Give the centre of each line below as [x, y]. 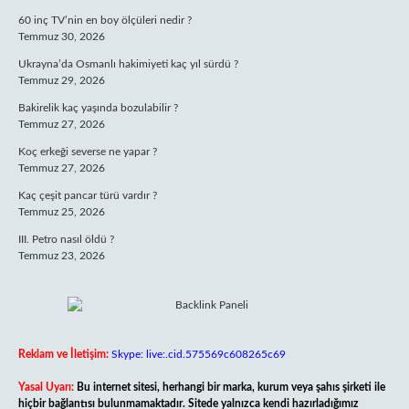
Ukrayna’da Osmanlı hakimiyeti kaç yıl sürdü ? [128, 64]
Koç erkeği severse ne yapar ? [88, 152]
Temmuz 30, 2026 [62, 37]
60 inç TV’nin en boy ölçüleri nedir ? [105, 20]
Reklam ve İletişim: [63, 354]
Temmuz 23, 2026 [62, 256]
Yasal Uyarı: [46, 387]
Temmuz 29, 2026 [62, 80]
